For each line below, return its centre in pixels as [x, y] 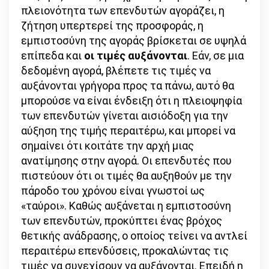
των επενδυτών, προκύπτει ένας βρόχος [122, 220]
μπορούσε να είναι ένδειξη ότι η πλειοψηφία [131, 100]
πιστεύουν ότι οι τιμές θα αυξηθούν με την [126, 175]
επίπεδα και [53, 55]
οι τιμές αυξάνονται [136, 55]
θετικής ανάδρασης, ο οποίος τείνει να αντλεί [134, 235]
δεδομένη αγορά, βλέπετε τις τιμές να [116, 70]
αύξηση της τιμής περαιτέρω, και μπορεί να [128, 130]
